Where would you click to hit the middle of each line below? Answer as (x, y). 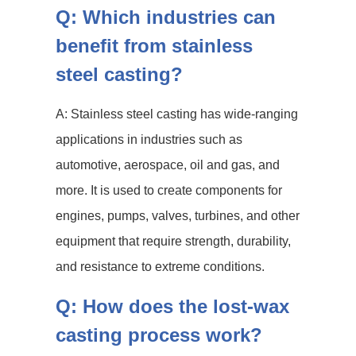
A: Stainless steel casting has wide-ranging (177, 114)
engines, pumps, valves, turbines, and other (178, 216)
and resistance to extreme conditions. (160, 267)
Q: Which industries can (166, 17)
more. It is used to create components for (169, 190)
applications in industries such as (149, 139)
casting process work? (159, 335)
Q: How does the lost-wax (172, 306)
